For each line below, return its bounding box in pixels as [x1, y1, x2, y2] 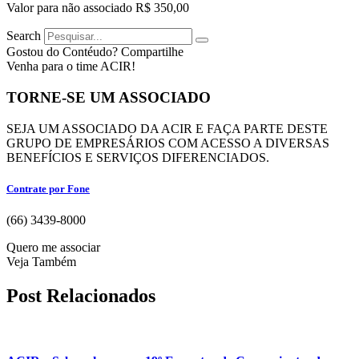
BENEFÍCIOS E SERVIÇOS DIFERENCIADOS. [6, 150, 269, 164]
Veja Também [6, 254, 76, 268]
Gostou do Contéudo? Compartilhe [6, 45, 184, 59]
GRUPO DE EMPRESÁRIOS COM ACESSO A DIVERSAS [6, 135, 329, 150]
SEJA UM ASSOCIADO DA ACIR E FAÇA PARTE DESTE [6, 121, 328, 135]
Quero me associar [6, 240, 100, 254]
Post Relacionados [6, 284, 155, 306]
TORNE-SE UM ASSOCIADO [6, 88, 211, 106]
